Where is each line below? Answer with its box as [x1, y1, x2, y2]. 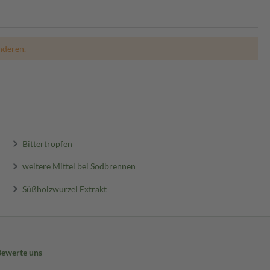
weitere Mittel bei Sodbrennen [22, 160, 136, 171]
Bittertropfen [22, 138, 72, 149]
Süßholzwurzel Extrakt [22, 183, 107, 194]
